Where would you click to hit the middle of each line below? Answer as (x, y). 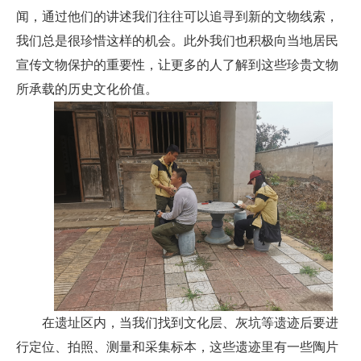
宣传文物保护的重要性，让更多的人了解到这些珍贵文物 (177, 65)
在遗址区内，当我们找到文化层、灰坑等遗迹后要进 (190, 323)
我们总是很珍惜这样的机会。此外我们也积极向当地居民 (177, 41)
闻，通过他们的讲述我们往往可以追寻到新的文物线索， (177, 17)
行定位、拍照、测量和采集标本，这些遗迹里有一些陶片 (177, 347)
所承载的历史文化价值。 (87, 89)
